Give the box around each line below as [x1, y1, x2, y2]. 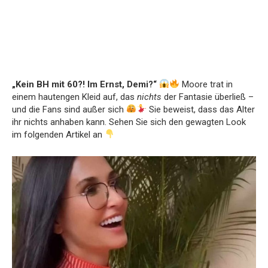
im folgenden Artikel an [12, 129, 105, 140]
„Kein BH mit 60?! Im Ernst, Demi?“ [12, 78, 157, 90]
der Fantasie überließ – [162, 91, 254, 102]
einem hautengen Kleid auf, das [12, 91, 137, 102]
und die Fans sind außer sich [12, 103, 126, 115]
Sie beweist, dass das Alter [147, 103, 255, 115]
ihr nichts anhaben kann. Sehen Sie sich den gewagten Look [12, 116, 246, 127]
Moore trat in [179, 78, 233, 90]
